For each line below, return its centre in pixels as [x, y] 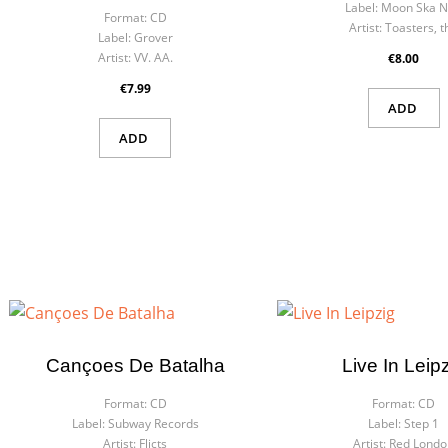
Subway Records [153, 423]
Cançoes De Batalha [135, 365]
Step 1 [422, 423]
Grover [153, 37]
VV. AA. [153, 57]
